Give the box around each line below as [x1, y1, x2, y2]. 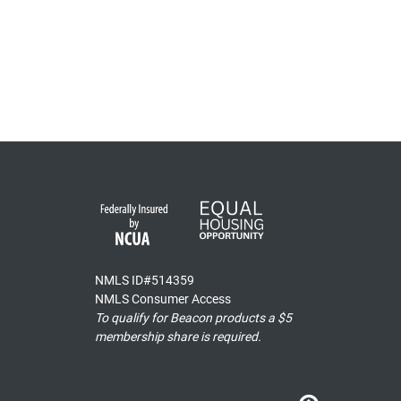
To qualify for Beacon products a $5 [95, 311, 292, 326]
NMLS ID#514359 [95, 273, 194, 288]
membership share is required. [95, 329, 261, 345]
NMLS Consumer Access [95, 292, 231, 307]
